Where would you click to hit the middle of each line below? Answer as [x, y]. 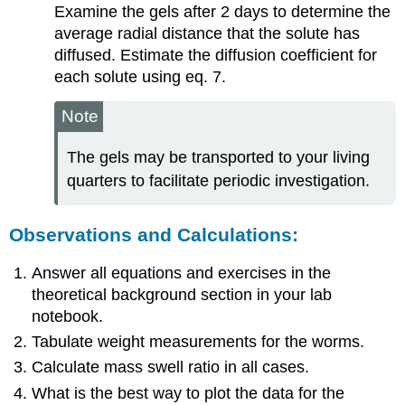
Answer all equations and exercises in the [182, 273]
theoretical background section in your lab [182, 294]
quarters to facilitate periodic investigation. [218, 181]
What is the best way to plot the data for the [188, 393]
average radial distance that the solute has [207, 34]
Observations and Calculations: [154, 234]
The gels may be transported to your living [218, 158]
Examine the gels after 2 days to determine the [222, 12]
